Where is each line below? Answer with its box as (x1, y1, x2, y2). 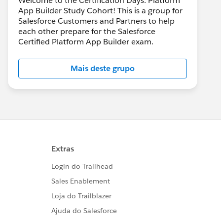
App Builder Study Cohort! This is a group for (18, 5, 183, 16)
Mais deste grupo (71, 63, 135, 74)
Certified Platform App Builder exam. (18, 37, 153, 47)
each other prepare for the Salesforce (18, 26, 155, 37)
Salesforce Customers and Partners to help (18, 16, 175, 26)
